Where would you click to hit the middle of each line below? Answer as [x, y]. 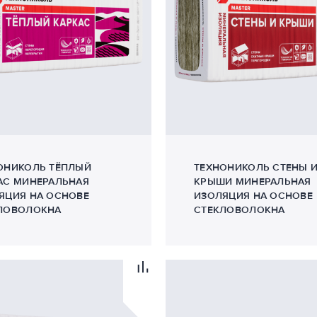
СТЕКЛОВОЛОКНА [240, 210]
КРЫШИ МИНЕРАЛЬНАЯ [253, 181]
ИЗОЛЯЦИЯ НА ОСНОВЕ [254, 196]
